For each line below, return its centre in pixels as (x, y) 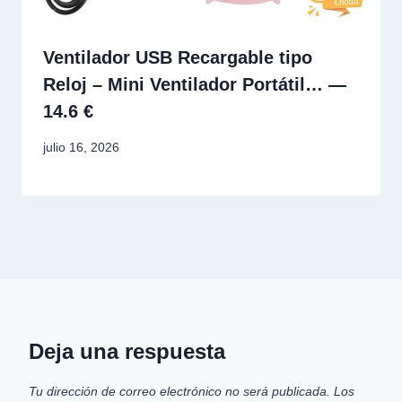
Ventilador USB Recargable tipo (178, 57)
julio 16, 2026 (81, 148)
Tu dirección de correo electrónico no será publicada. (179, 391)
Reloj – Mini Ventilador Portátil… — (195, 84)
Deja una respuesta (127, 352)
